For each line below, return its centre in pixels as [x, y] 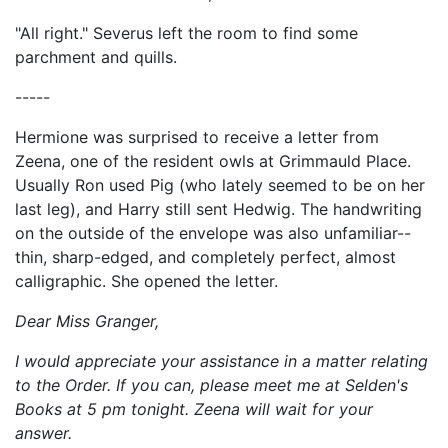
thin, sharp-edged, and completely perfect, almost [205, 257]
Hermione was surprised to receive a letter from [197, 137]
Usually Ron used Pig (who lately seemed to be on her [220, 185]
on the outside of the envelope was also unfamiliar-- [213, 233]
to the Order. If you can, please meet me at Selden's [211, 385]
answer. [43, 433]
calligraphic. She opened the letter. [146, 281]
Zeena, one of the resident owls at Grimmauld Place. [213, 161]
